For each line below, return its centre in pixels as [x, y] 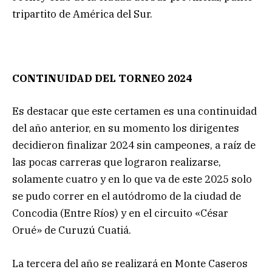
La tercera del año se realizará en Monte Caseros [130, 263]
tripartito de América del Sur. [82, 14]
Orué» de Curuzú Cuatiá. [72, 230]
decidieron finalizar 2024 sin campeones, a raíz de [134, 145]
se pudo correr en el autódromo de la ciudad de [127, 196]
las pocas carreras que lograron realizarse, [117, 162]
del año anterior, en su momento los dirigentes [126, 128]
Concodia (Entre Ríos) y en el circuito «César [120, 213]
